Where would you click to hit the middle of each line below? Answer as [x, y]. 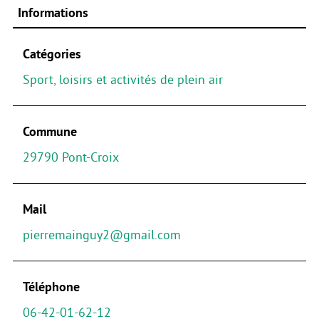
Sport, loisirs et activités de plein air [122, 79]
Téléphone [51, 287]
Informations [53, 12]
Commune [49, 131]
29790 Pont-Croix [70, 157]
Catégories [52, 54]
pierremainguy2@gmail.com [101, 235]
